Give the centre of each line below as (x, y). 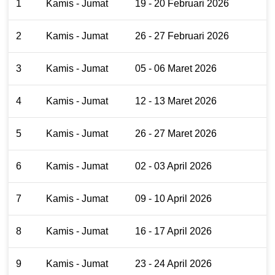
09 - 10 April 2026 (173, 198)
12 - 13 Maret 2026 (176, 101)
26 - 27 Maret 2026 (176, 133)
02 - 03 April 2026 (173, 166)
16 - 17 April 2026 (173, 231)
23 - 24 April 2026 (173, 263)
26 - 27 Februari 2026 (182, 36)
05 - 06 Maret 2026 (176, 68)
